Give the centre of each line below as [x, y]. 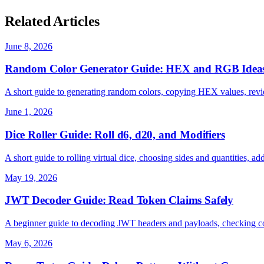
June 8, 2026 [29, 46]
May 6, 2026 [29, 243]
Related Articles [52, 21]
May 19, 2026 [31, 177]
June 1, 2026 [29, 112]
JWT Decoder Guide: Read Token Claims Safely [119, 200]
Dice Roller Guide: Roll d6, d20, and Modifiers [115, 134]
